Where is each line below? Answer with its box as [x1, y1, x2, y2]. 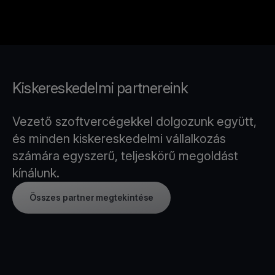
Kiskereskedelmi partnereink [12, 79, 192, 97]
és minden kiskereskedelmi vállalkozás [12, 131, 226, 146]
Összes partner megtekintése [29, 192, 154, 203]
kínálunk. [12, 166, 60, 180]
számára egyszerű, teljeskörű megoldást [12, 149, 238, 163]
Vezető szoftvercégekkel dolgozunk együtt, [12, 114, 257, 129]
